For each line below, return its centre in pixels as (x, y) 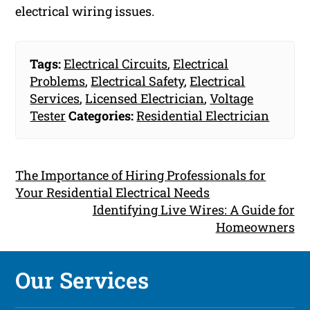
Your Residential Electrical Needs (113, 192)
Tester (48, 115)
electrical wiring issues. (85, 11)
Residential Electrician (203, 115)
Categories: (101, 115)
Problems (58, 81)
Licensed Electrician (145, 98)
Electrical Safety (138, 81)
